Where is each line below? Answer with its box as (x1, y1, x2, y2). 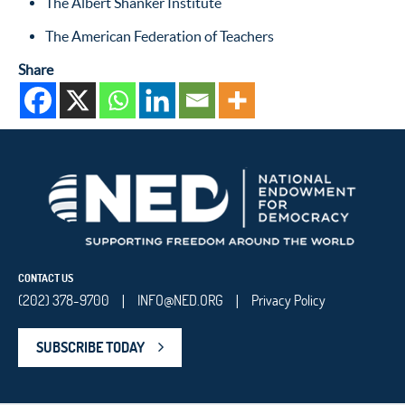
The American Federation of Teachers (45, 28, 274, 45)
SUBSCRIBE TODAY (36, 338, 145, 357)
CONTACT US (18, 271, 73, 286)
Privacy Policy (251, 291, 325, 310)
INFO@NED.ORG (137, 291, 223, 310)
